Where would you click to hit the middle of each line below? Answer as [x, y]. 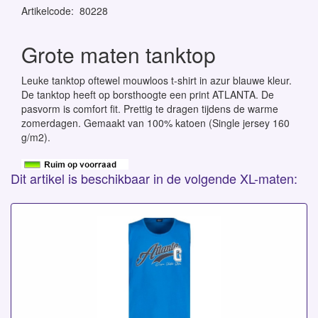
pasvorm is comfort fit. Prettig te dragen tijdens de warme [150, 109]
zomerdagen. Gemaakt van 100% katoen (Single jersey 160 [155, 123]
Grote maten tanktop [119, 54]
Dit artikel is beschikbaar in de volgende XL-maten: [154, 178]
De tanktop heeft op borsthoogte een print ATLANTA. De [148, 94]
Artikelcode [46, 11]
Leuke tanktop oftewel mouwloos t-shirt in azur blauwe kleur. [157, 80]
